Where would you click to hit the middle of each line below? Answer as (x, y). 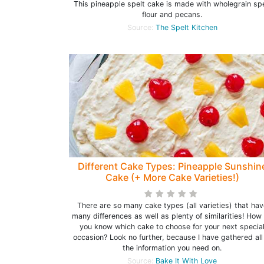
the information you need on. (172, 248)
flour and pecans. (172, 15)
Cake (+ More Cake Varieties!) (172, 178)
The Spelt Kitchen (186, 28)
